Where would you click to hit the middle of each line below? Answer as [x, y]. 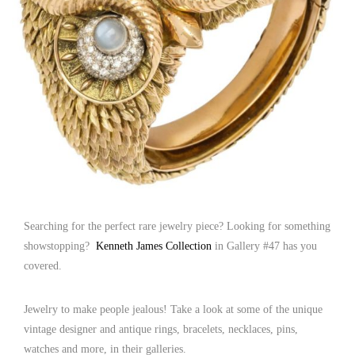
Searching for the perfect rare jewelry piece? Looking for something [177, 226]
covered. [43, 266]
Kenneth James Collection [154, 246]
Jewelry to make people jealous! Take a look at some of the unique [173, 309]
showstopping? [60, 246]
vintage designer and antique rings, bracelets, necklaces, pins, [161, 329]
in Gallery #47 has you [264, 246]
